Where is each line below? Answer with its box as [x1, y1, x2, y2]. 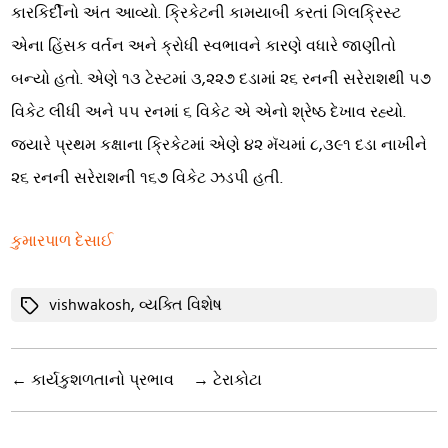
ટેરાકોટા [213, 372, 263, 389]
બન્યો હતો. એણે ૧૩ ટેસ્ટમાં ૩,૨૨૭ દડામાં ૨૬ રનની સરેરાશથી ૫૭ [11, 71, 432, 88]
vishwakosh [49, 297, 132, 314]
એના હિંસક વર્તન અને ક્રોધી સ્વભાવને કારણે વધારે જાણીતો [11, 38, 397, 55]
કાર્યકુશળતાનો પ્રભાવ [31, 372, 175, 389]
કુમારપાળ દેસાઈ [11, 233, 114, 250]
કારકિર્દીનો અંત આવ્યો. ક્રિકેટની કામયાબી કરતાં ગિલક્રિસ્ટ [11, 5, 402, 22]
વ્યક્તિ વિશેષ [139, 297, 223, 314]
